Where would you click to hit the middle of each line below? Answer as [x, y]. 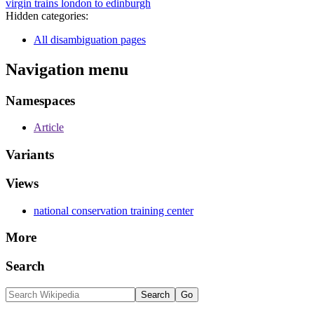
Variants [30, 155]
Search [25, 266]
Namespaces [40, 100]
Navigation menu [67, 69]
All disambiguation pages [90, 39]
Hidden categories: [47, 15]
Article [49, 128]
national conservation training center [114, 210]
